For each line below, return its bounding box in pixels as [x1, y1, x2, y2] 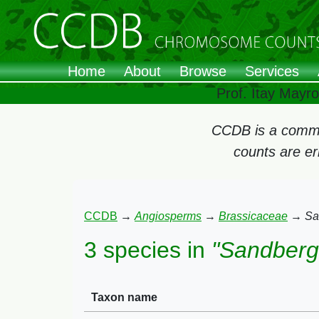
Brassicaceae [219, 210, 288, 222]
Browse [179, 63, 226, 80]
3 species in [84, 237, 211, 263]
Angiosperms [135, 210, 202, 222]
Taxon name [91, 291, 157, 303]
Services [245, 63, 299, 80]
